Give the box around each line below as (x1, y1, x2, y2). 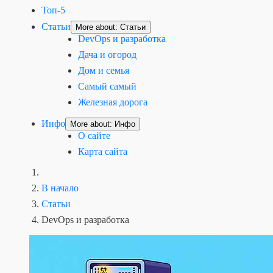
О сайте (78, 130, 110, 141)
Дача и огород (78, 49, 136, 60)
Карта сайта (78, 146, 127, 157)
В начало (41, 183, 79, 193)
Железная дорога (78, 97, 147, 107)
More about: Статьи (76, 23, 146, 32)
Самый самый (78, 81, 136, 91)
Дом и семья (78, 65, 129, 76)
